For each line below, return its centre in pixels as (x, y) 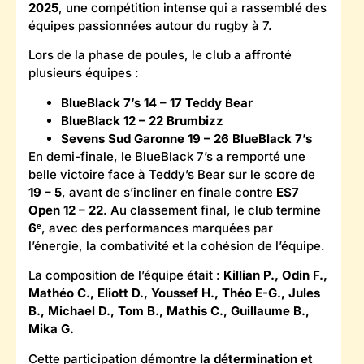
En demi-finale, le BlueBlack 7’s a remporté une (167, 156)
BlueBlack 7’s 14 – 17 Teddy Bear (157, 102)
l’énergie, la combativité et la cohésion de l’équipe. (177, 245)
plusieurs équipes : (84, 73)
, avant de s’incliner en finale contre (169, 192)
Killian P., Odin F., (275, 275)
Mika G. (51, 329)
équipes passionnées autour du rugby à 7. (150, 26)
